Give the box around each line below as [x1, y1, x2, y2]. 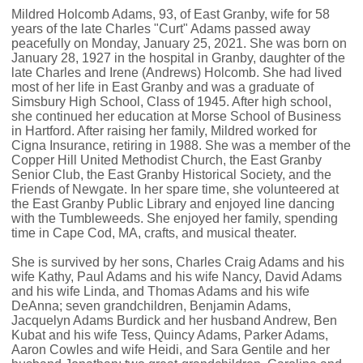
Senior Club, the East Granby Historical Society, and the [11, 167, 331, 181]
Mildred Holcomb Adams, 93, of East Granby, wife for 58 [11, 6, 330, 21]
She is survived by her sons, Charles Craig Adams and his [11, 254, 344, 269]
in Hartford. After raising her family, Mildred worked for [11, 123, 317, 138]
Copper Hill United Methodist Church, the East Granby [11, 152, 322, 167]
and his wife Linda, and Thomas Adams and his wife [11, 284, 310, 298]
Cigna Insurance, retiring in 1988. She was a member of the [11, 138, 351, 152]
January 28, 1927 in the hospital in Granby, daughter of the [11, 50, 345, 65]
